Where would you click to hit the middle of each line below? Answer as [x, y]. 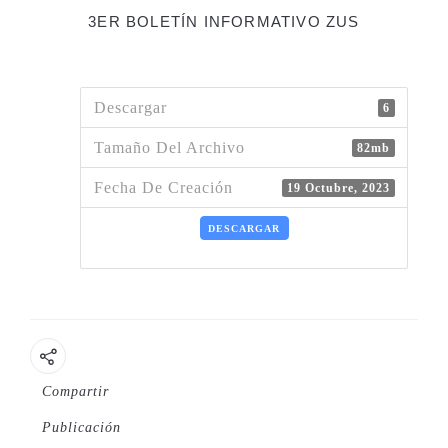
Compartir [75, 391]
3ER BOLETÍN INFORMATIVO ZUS [224, 22]
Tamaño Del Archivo [169, 147]
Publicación [81, 427]
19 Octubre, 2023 [338, 187]
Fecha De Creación [163, 187]
